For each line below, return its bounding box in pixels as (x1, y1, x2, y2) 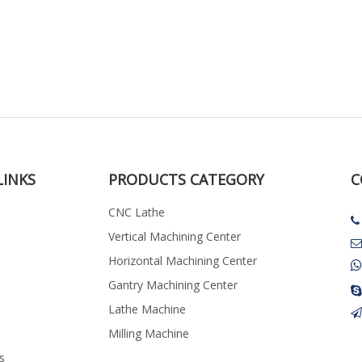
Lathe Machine (108, 301, 186, 317)
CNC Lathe (108, 204, 165, 220)
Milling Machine (108, 326, 189, 341)
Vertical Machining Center (108, 229, 241, 244)
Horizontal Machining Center (108, 253, 257, 268)
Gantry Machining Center (108, 277, 238, 293)
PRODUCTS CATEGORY (108, 170, 264, 189)
